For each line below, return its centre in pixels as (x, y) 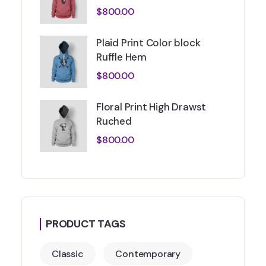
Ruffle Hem (121, 57)
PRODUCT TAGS (86, 224)
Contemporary (148, 254)
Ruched (114, 121)
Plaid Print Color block (148, 43)
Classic (68, 254)
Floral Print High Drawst (151, 107)
